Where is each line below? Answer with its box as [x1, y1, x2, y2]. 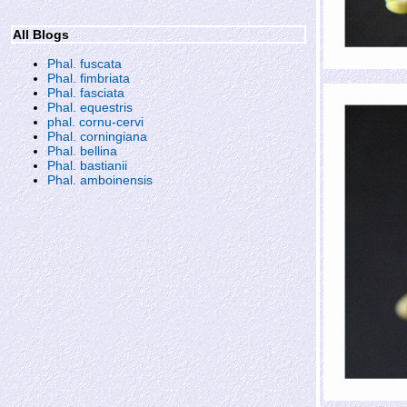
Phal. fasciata [47, 85, 124, 100]
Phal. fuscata [47, 56, 122, 71]
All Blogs [13, 27, 69, 42]
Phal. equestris [47, 100, 133, 114]
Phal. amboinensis [47, 173, 153, 187]
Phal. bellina [47, 144, 117, 158]
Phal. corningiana [47, 129, 147, 144]
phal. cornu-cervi [47, 114, 144, 129]
